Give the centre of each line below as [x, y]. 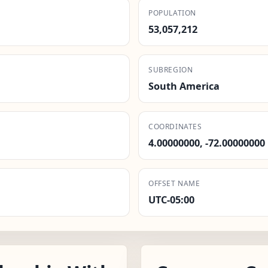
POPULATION [172, 13]
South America [184, 86]
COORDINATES [175, 126]
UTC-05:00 [171, 200]
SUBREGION [171, 69]
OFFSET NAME [174, 183]
